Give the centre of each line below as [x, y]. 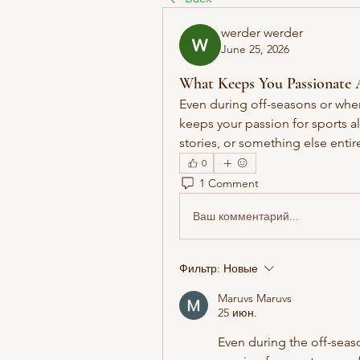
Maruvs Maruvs [255, 298]
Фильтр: [200, 268]
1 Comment [229, 183]
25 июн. [237, 313]
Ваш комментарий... [246, 216]
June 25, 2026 [255, 49]
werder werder [262, 33]
